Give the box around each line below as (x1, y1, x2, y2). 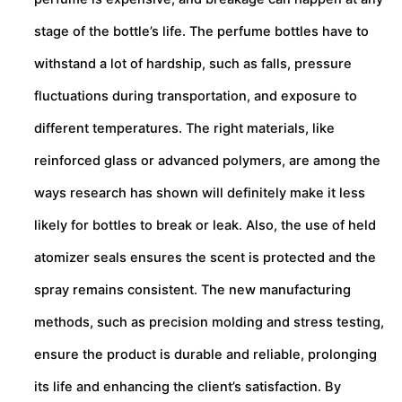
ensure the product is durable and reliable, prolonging (34, 345, 377, 363)
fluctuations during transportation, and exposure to (34, 87, 357, 104)
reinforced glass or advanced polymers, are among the (34, 152, 380, 169)
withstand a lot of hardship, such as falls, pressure (34, 55, 352, 72)
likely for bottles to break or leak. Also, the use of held (34, 216, 376, 233)
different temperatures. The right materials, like (34, 119, 335, 136)
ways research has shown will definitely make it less (34, 184, 365, 201)
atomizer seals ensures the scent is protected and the (34, 249, 376, 266)
